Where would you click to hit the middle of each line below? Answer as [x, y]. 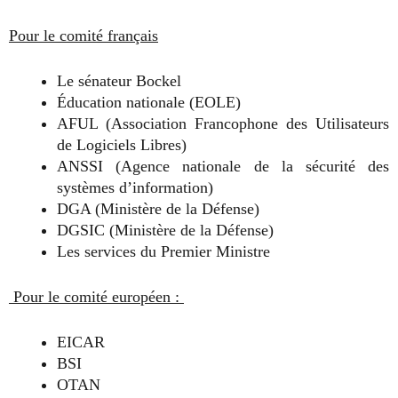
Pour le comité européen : [96, 297]
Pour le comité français [84, 36]
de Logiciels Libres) [122, 145]
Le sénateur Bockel [119, 81]
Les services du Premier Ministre [163, 251]
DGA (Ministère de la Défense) [158, 209]
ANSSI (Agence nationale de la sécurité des [223, 166]
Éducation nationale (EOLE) [149, 102]
